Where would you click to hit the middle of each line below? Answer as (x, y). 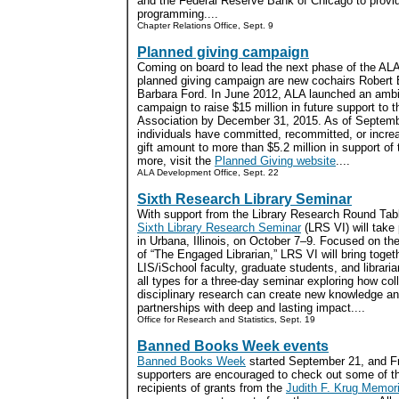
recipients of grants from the (212, 388)
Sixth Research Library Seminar (244, 199)
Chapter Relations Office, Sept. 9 (205, 25)
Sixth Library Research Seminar (219, 228)
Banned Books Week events (233, 346)
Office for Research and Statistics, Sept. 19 (226, 319)
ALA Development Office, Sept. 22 (208, 172)
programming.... (178, 14)
